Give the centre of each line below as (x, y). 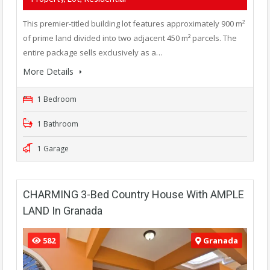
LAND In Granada (63, 210)
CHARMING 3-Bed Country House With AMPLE (133, 194)
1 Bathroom (57, 124)
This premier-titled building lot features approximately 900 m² (134, 23)
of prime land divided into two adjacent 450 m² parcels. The (130, 38)
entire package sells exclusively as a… (93, 52)
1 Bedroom (56, 99)
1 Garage (52, 148)
